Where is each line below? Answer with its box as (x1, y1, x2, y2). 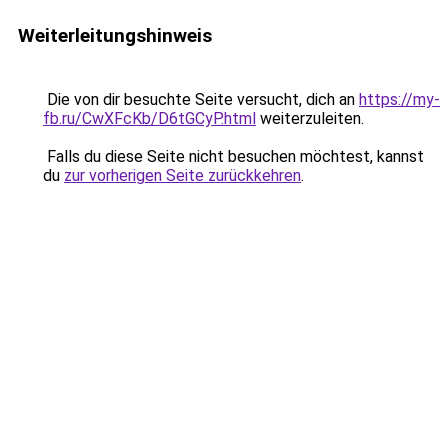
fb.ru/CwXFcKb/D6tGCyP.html (43, 109, 256, 128)
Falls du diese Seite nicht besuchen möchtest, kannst (43, 147, 424, 166)
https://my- (359, 90, 440, 109)
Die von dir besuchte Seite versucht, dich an (43, 90, 359, 109)
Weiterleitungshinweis (18, 24, 212, 47)
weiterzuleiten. (256, 109, 364, 128)
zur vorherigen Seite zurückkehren (64, 166, 301, 185)
